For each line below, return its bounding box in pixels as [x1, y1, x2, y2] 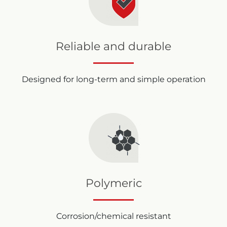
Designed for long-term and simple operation [21, 74, 206, 85]
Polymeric [85, 176, 142, 191]
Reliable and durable [56, 40, 171, 54]
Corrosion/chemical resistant [56, 211, 171, 221]
